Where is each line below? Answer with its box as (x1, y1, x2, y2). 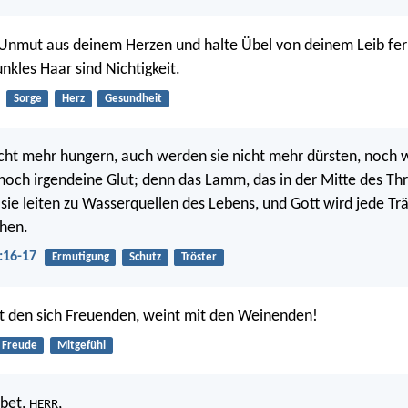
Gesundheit (104, 92, 162, 105)
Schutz (128, 251, 161, 264)
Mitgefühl (56, 339, 106, 352)
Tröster (180, 251, 217, 264)
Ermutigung (51, 251, 109, 264)
